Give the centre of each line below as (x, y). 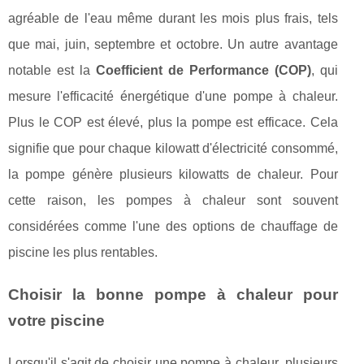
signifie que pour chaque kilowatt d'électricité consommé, (173, 149)
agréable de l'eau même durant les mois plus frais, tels (173, 19)
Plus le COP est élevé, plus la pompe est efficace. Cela (173, 123)
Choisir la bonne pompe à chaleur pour (173, 295)
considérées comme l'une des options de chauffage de (173, 227)
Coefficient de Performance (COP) (203, 71)
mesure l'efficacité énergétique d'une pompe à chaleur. (173, 97)
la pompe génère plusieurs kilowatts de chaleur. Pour (173, 175)
